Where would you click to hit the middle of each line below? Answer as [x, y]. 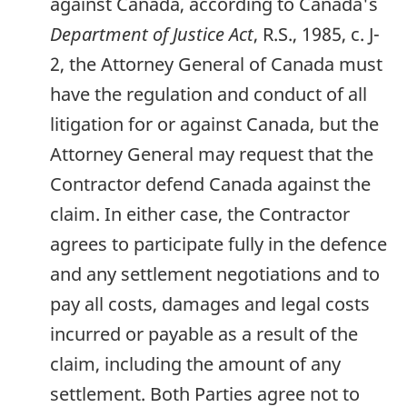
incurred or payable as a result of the [204, 333]
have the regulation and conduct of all [208, 94]
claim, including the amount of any [195, 363]
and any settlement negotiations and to [215, 273]
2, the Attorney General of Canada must [216, 64]
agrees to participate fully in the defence [218, 243]
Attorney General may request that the [212, 154]
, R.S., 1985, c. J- [317, 34]
